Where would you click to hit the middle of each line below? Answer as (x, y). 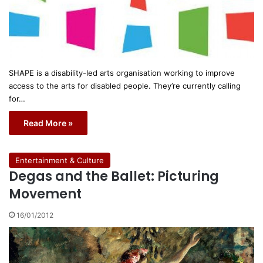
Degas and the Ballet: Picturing (114, 176)
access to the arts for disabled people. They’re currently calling (125, 85)
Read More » (48, 123)
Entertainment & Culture (60, 160)
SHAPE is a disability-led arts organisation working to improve (122, 73)
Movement (45, 194)
